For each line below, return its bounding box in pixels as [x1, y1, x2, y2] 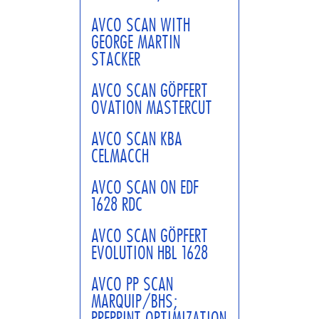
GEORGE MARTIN [91, 31, 180, 53]
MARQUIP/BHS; [91, 290, 177, 313]
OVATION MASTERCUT [91, 96, 212, 119]
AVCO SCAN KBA [91, 127, 182, 150]
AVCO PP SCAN [91, 273, 173, 296]
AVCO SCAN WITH [91, 14, 190, 36]
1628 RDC [91, 193, 142, 216]
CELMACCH [91, 145, 149, 167]
